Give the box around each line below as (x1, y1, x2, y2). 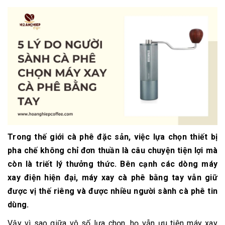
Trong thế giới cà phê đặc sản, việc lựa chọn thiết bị (8, 132, 217, 142)
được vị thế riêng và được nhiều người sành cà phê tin (8, 186, 217, 196)
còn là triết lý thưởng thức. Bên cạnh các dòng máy (8, 159, 217, 169)
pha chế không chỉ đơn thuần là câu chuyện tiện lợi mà (8, 146, 217, 156)
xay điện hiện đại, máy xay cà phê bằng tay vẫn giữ (8, 173, 217, 183)
